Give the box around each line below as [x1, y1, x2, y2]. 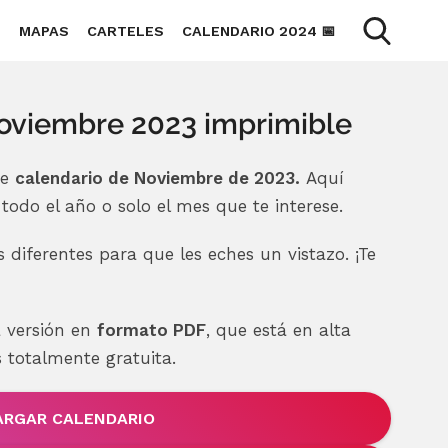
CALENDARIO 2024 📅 [181, 22, 335, 39]
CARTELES [86, 22, 164, 39]
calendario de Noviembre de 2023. [14, 168, 300, 189]
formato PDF [96, 320, 206, 341]
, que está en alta [205, 320, 351, 341]
